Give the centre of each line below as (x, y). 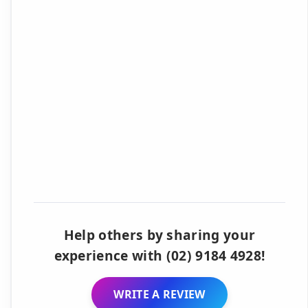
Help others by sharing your (159, 235)
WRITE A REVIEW (159, 294)
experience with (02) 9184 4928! (159, 255)
